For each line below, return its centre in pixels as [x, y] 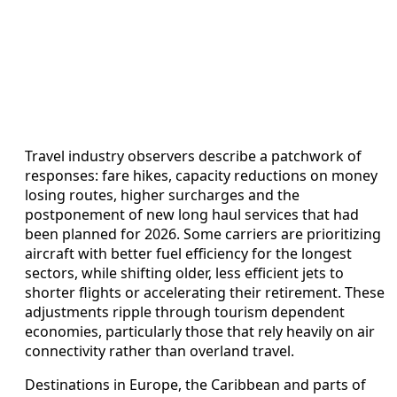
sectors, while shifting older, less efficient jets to [184, 273]
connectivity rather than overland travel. [160, 351]
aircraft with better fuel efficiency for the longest [188, 254]
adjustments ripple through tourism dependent [185, 312]
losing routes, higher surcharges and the [162, 195]
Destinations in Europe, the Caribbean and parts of [195, 385]
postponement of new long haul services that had [192, 215]
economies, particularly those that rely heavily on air [200, 332]
